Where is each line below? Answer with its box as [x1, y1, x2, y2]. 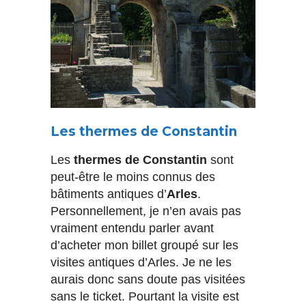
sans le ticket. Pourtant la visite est [51, 290, 239, 304]
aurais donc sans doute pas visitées [51, 273, 245, 287]
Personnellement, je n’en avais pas [51, 204, 241, 219]
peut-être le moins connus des [51, 170, 215, 184]
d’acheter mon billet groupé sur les [51, 238, 238, 253]
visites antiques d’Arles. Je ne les [51, 255, 232, 270]
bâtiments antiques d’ [51, 187, 167, 201]
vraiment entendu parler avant [51, 221, 214, 236]
